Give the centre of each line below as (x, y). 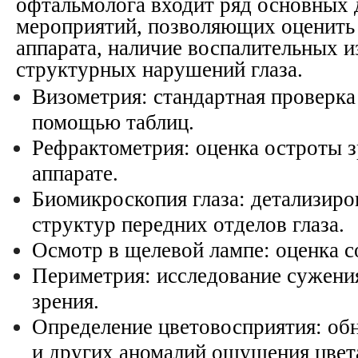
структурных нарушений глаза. (159, 70)
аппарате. (75, 173)
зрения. (66, 301)
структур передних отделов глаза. (188, 225)
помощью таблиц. (113, 122)
